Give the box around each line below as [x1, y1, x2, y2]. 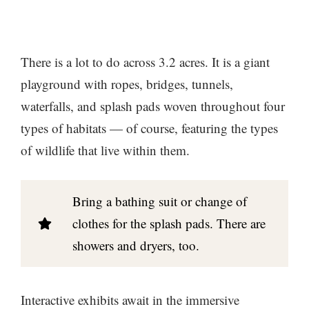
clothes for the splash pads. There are [72, 214, 266, 232]
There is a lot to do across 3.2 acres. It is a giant [21, 53, 270, 71]
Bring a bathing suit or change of [72, 192, 247, 210]
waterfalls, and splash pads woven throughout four [21, 97, 285, 115]
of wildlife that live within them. [21, 141, 190, 159]
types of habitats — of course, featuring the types [21, 119, 278, 137]
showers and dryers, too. [72, 236, 199, 254]
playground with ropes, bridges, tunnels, [21, 75, 233, 93]
